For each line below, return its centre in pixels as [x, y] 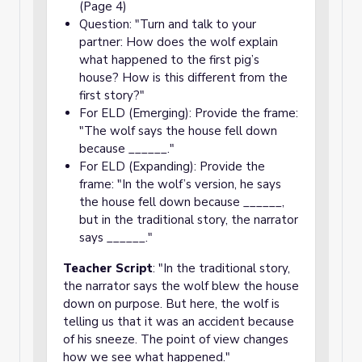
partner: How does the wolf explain [179, 42]
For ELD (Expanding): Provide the [172, 166]
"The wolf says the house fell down [178, 131]
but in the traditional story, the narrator [189, 220]
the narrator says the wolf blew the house [181, 286]
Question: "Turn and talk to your [168, 24]
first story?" [112, 95]
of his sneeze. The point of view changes [176, 339]
